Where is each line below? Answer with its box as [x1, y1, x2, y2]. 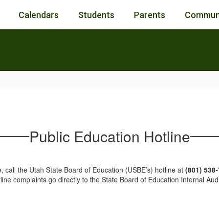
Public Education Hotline [29, 126, 190, 147]
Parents [134, 9, 165, 20]
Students [78, 9, 114, 20]
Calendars [19, 9, 59, 20]
